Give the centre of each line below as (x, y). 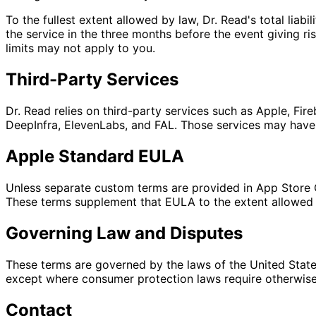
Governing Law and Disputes (124, 233)
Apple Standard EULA (95, 156)
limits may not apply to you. (80, 48)
